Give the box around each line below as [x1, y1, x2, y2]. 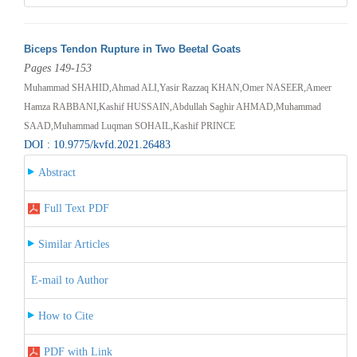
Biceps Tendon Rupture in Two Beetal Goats [23, 42, 241, 55]
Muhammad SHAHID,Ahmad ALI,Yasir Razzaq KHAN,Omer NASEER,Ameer [23, 81, 331, 93]
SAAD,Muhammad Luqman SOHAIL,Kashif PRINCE [23, 120, 235, 131]
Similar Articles [37, 237, 109, 250]
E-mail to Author [30, 273, 108, 286]
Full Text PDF [43, 202, 109, 214]
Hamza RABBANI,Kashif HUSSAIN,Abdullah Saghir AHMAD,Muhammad [23, 100, 321, 112]
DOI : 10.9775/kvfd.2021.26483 [23, 138, 171, 151]
